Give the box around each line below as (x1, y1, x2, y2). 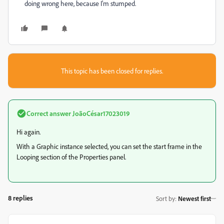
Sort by (156, 194, 175, 202)
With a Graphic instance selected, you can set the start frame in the (16, 142, 202, 150)
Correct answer (26, 109, 71, 117)
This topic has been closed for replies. (61, 66, 163, 75)
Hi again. (16, 127, 40, 136)
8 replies (8, 193, 33, 202)
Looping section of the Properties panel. (16, 152, 126, 161)
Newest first (178, 194, 211, 202)
